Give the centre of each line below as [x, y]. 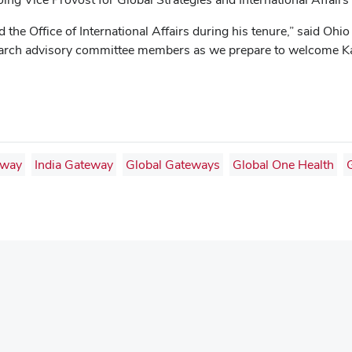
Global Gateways [173, 164]
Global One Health [283, 164]
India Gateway [74, 164]
